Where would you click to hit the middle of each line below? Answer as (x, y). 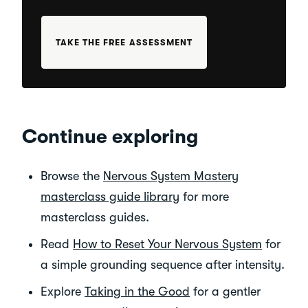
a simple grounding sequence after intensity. (163, 264)
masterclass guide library (110, 196)
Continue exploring (110, 136)
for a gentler (225, 291)
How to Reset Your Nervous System (167, 244)
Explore (63, 291)
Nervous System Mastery (171, 176)
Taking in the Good (137, 291)
